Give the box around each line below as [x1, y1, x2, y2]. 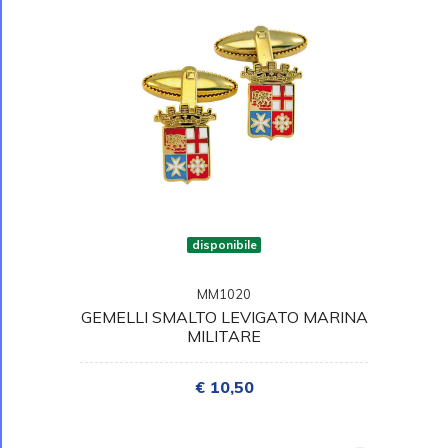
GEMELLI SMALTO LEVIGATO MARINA [80, 306, 368, 327]
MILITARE [187, 325, 261, 346]
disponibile [191, 236, 257, 252]
